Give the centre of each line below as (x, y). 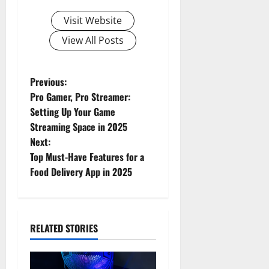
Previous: (48, 81)
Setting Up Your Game (73, 111)
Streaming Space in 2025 (79, 126)
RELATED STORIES (64, 228)
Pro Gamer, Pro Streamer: (80, 96)
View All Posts (93, 40)
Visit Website (93, 20)
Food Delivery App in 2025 (81, 171)
